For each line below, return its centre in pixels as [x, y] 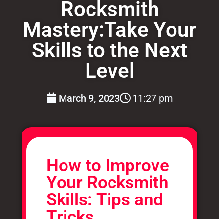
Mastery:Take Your [109, 29]
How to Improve [108, 166]
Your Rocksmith [108, 183]
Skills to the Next [109, 50]
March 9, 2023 [89, 98]
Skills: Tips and [105, 200]
